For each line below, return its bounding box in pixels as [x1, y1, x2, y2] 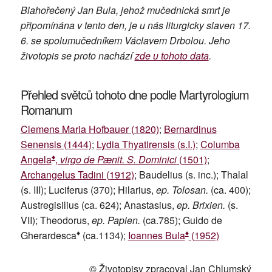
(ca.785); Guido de [140, 213, 222, 228]
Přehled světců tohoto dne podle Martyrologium [20, 86, 249, 104]
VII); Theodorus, [20, 213, 92, 228]
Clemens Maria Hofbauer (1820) [20, 122, 159, 137]
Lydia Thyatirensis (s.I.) [96, 137, 195, 152]
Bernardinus [163, 122, 217, 137]
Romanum [20, 101, 72, 119]
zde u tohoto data [134, 49, 209, 63]
